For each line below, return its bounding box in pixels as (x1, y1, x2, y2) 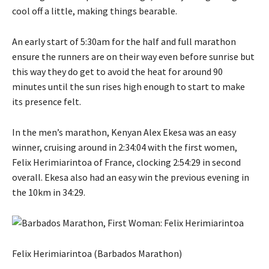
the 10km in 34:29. (12, 186, 85, 198)
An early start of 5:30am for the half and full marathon (12, 35, 236, 47)
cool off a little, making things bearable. (12, 4, 177, 17)
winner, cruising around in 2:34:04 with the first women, (12, 141, 237, 153)
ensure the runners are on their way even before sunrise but (12, 50, 255, 62)
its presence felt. (12, 95, 81, 107)
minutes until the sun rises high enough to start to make (12, 80, 245, 92)
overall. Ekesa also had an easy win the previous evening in (12, 171, 249, 183)
